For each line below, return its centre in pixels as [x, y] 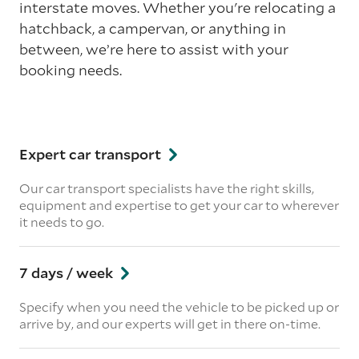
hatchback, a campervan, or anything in [153, 28]
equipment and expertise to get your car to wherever [179, 205]
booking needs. [71, 70]
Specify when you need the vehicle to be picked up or [179, 307]
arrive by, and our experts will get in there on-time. [170, 323]
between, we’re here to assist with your [154, 49]
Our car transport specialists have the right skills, [167, 188]
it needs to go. [62, 222]
